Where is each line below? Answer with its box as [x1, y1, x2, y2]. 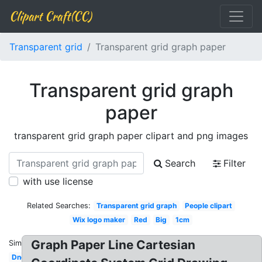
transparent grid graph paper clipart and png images [14, 130, 248, 142]
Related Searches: [26, 201, 91, 210]
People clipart [185, 201, 233, 210]
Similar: [9, 239, 35, 247]
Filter [223, 157, 246, 169]
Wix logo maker [73, 215, 126, 224]
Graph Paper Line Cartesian [31, 237, 196, 252]
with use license [23, 175, 93, 187]
